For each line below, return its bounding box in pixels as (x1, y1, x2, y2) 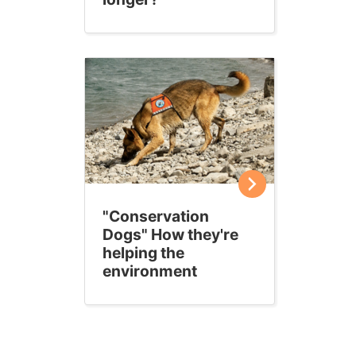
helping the (103, 243, 184, 263)
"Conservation (103, 207, 209, 226)
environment (103, 261, 197, 281)
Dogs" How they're (103, 225, 238, 245)
